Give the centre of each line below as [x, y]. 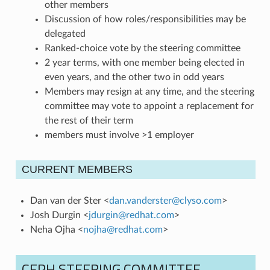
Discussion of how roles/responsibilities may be [145, 19]
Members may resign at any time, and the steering [149, 91]
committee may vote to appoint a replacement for [149, 106]
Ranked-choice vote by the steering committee [142, 48]
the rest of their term [89, 120]
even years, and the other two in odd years [134, 77]
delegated [65, 33]
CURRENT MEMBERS [77, 169]
